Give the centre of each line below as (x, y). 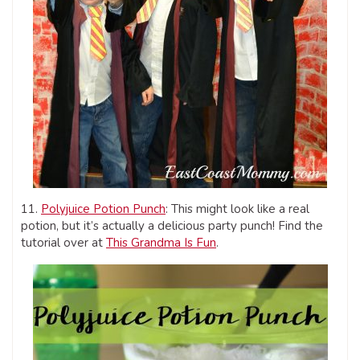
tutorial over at (63, 242)
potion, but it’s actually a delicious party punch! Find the (172, 225)
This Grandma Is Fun (161, 242)
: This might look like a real (237, 209)
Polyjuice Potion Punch (103, 209)
